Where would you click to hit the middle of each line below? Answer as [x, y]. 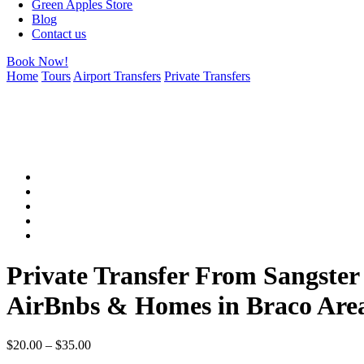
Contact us [59, 34]
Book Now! [37, 62]
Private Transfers [207, 76]
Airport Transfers [117, 76]
